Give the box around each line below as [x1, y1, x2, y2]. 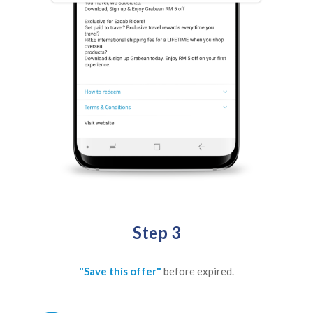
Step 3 [132, 221, 181, 242]
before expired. [163, 264, 234, 277]
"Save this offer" [79, 264, 163, 277]
